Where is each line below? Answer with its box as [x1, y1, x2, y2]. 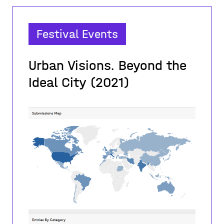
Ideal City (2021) [28, 74, 129, 90]
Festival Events [36, 27, 118, 41]
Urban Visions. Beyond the [28, 57, 186, 73]
